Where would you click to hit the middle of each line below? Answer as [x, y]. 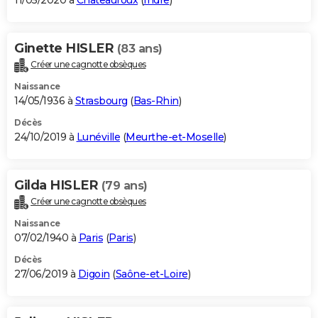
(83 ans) [139, 49]
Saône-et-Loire [152, 274]
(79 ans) [124, 186]
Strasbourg [101, 101]
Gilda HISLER [58, 186]
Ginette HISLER [66, 49]
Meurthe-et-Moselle [175, 137]
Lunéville [98, 137]
